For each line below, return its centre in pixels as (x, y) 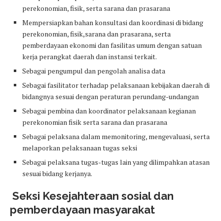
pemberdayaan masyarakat (82, 210)
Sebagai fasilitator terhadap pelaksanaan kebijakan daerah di (116, 85)
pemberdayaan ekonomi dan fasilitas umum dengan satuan (112, 45)
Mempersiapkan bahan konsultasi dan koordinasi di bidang (113, 23)
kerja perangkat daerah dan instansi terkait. (90, 57)
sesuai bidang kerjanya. (57, 174)
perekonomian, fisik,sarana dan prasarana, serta (96, 34)
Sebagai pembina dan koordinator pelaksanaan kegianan (109, 111)
